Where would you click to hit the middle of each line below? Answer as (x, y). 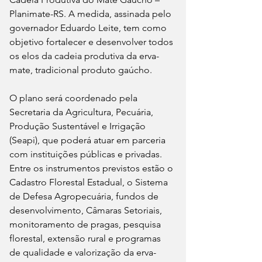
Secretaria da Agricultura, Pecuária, (82, 112)
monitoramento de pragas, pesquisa (86, 224)
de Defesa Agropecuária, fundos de (85, 196)
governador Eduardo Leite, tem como (89, 27)
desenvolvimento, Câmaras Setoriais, (87, 210)
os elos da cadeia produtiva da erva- (84, 56)
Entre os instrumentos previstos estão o (92, 168)
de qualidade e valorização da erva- (83, 252)
